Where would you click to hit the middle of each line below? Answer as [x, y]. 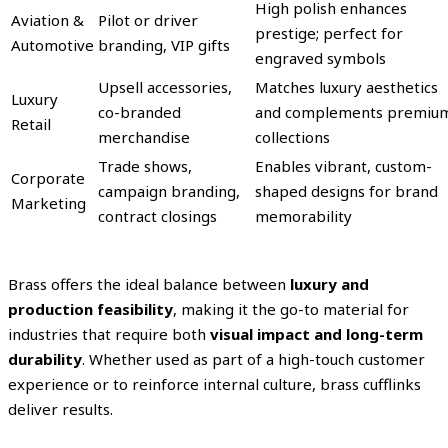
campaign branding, [169, 190]
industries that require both [109, 333]
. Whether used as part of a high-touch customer [253, 358]
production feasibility [90, 308]
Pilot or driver [148, 19]
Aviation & [47, 19]
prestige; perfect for [329, 32]
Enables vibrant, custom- [343, 165]
